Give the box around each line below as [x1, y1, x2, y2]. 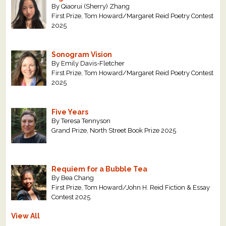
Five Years [51, 107, 89, 116]
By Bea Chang [51, 174, 94, 182]
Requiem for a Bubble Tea [51, 165, 148, 174]
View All [11, 211, 40, 220]
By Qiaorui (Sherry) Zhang [51, 3, 130, 11]
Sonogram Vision [51, 50, 112, 59]
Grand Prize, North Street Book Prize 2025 [51, 126, 177, 134]
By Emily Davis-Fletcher [51, 60, 125, 68]
